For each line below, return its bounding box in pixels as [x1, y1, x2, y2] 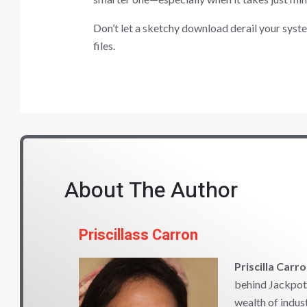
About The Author [64, 174, 238, 207]
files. [93, 38, 115, 52]
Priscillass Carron [79, 224, 199, 247]
